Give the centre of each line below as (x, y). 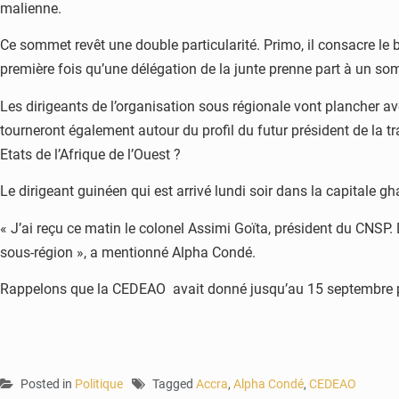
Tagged (174, 383)
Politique (99, 383)
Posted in (48, 383)
